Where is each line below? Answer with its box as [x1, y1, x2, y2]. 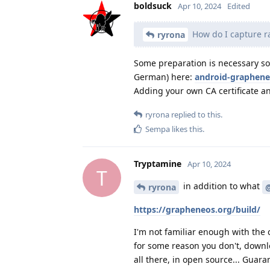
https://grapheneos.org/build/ [134, 204, 260, 216]
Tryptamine [134, 158, 181, 170]
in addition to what [181, 180, 262, 192]
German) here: [134, 71, 195, 83]
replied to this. [169, 109, 222, 121]
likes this [170, 124, 202, 135]
